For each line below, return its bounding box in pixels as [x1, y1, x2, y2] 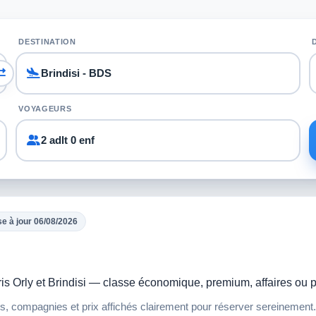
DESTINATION [18, 37, 76, 46]
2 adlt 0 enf [40, 133, 95, 146]
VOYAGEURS [18, 104, 72, 113]
